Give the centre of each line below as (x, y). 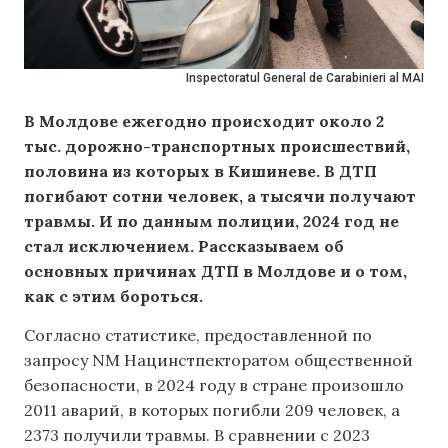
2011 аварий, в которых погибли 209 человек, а (212, 410)
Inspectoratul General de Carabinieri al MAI (305, 78)
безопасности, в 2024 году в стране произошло (214, 385)
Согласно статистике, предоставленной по (198, 335)
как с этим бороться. (113, 296)
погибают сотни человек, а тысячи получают (220, 196)
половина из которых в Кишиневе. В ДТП (200, 171)
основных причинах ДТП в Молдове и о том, (215, 271)
